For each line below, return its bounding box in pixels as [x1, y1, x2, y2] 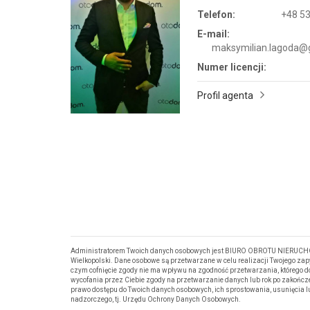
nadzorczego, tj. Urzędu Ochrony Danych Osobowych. [71, 295, 241, 303]
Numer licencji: [197, 61, 266, 73]
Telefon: [197, 8, 235, 20]
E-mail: [197, 28, 230, 39]
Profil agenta [197, 89, 253, 101]
